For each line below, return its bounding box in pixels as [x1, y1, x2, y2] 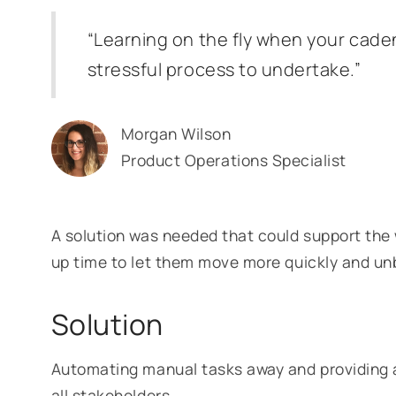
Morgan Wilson [120, 123, 232, 144]
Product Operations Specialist [120, 149, 346, 171]
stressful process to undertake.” [87, 57, 362, 81]
